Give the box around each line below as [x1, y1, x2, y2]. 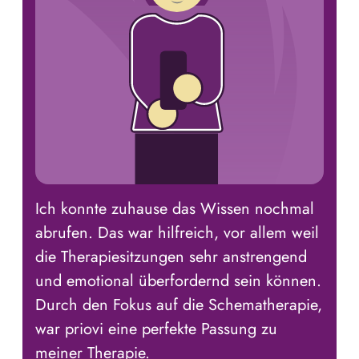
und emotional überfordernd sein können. [35, 269, 321, 293]
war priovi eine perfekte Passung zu [35, 317, 277, 341]
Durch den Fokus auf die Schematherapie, [35, 293, 322, 317]
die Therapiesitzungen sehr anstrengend [35, 245, 307, 269]
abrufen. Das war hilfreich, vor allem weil [35, 221, 319, 245]
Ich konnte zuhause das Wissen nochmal [35, 197, 314, 221]
